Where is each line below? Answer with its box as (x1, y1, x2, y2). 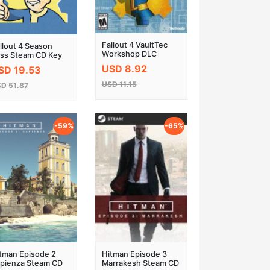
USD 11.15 (101, 79, 137, 89)
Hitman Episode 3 (101, 250, 167, 259)
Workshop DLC (101, 49, 157, 59)
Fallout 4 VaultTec (101, 40, 168, 50)
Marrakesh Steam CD (101, 259, 179, 268)
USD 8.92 (101, 62, 147, 75)
